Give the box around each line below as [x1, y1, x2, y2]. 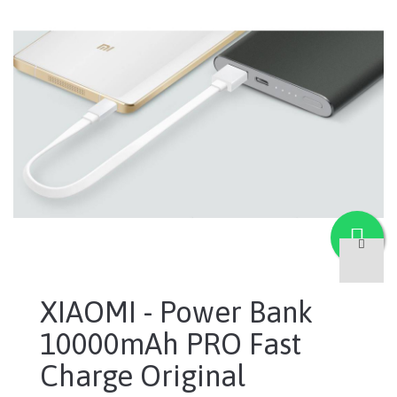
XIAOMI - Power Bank [40, 295, 313, 330]
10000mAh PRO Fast [40, 327, 301, 362]
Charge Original [40, 359, 245, 393]
